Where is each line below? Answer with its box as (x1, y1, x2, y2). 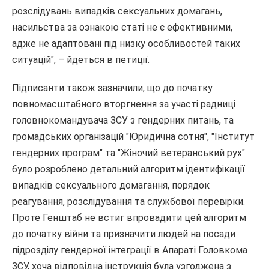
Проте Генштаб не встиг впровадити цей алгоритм (12, 212, 246, 224)
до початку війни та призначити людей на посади (12, 228, 235, 240)
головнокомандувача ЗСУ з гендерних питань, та (12, 115, 234, 127)
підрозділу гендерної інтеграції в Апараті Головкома (12, 244, 247, 256)
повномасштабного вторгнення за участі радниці (12, 98, 235, 110)
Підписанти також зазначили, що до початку (12, 82, 213, 94)
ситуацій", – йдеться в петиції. (12, 54, 150, 66)
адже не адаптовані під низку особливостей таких (12, 38, 240, 50)
